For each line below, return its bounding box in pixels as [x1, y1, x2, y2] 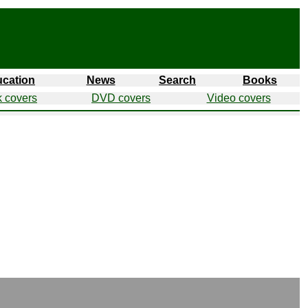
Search [159, 74, 196, 86]
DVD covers [91, 92, 151, 104]
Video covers [206, 92, 271, 104]
